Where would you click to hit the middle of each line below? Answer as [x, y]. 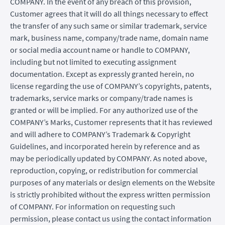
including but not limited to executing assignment [93, 62]
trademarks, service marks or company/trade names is [101, 98]
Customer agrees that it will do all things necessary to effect [109, 13]
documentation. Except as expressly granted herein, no [102, 74]
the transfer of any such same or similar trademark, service [108, 25]
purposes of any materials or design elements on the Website [113, 182]
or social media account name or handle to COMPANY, [100, 49]
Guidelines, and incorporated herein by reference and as [105, 146]
